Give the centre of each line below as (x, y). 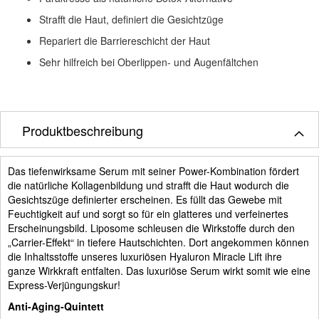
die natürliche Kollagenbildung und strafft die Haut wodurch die (148, 185)
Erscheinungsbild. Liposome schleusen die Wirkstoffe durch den (151, 228)
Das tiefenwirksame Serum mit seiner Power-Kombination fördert (153, 171)
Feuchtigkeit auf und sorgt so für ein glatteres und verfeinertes (148, 213)
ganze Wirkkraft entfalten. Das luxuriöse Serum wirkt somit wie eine (159, 270)
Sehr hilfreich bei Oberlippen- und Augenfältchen (149, 62)
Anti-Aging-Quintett (56, 306)
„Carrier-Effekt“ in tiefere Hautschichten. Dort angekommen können (158, 242)
